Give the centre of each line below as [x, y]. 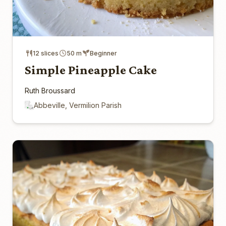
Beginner [103, 53]
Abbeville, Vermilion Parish [78, 105]
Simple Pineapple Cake [91, 70]
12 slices [46, 53]
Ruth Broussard [50, 91]
